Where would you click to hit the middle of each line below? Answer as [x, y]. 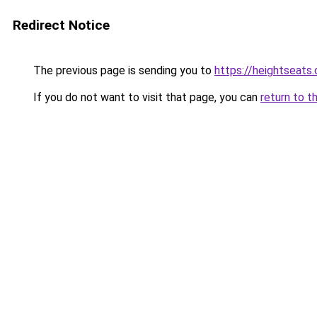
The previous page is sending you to [122, 70]
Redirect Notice [61, 25]
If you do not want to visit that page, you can [145, 97]
